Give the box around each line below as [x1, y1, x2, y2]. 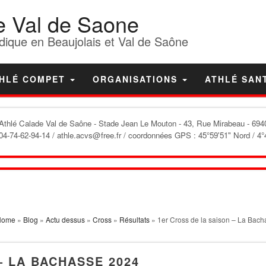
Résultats [119, 214, 150, 224]
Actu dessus [45, 214, 85, 224]
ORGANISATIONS [93, 73, 181, 85]
